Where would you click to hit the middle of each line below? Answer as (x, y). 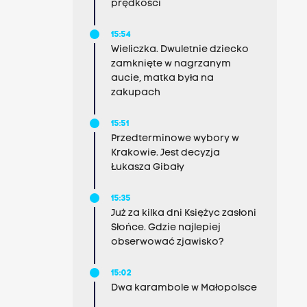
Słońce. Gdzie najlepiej (165, 228)
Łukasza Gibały (147, 168)
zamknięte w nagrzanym (171, 64)
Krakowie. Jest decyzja (165, 153)
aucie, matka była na (162, 78)
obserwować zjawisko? (167, 242)
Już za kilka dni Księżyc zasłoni (183, 213)
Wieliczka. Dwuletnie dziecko (180, 50)
